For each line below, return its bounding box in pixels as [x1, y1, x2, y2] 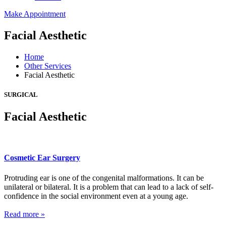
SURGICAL [4, 90, 38, 98]
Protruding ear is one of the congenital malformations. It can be [4, 173, 204, 182]
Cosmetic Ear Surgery [4, 153, 80, 162]
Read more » [4, 209, 45, 218]
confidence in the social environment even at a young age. [4, 191, 188, 200]
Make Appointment [4, 10, 66, 18]
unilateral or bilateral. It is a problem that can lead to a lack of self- [4, 182, 213, 191]
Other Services [24, 61, 71, 70]
